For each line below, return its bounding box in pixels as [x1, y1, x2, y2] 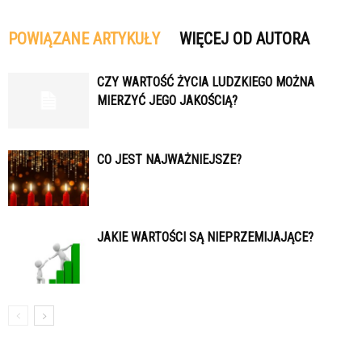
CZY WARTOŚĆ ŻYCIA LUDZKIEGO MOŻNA [97, 74, 314, 90]
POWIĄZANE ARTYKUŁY [8, 29, 160, 48]
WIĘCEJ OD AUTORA [179, 29, 309, 48]
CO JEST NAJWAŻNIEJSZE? [97, 152, 242, 167]
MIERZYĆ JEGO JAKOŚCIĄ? [97, 93, 238, 108]
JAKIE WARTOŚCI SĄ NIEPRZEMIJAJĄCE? [97, 229, 314, 245]
